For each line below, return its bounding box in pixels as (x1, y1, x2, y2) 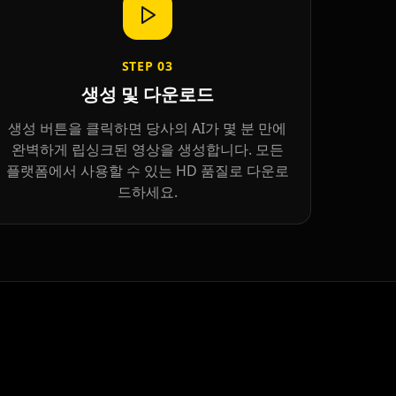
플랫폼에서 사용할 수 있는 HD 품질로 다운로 (5, 161, 289, 181)
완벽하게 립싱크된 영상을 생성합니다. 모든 (11, 140, 284, 160)
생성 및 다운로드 (80, 82, 214, 107)
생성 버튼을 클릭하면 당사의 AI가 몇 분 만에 (8, 118, 287, 139)
